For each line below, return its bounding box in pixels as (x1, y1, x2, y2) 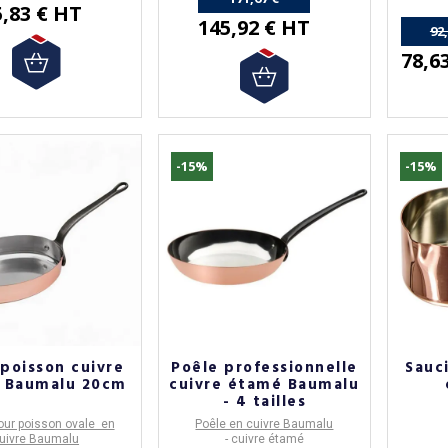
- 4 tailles (222, 390, 307, 415)
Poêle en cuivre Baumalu (195, 417, 334, 432)
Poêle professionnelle (171, 356, 358, 381)
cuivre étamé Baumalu (169, 373, 360, 398)
